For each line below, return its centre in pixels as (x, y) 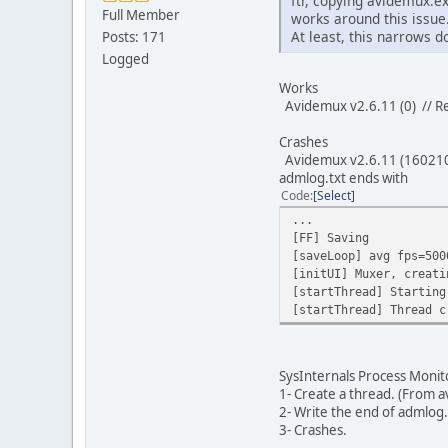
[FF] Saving (330, 237)
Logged (125, 59)
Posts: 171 (134, 37)
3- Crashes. (313, 429)
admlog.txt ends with (343, 177)
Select (334, 195)
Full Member (141, 15)
